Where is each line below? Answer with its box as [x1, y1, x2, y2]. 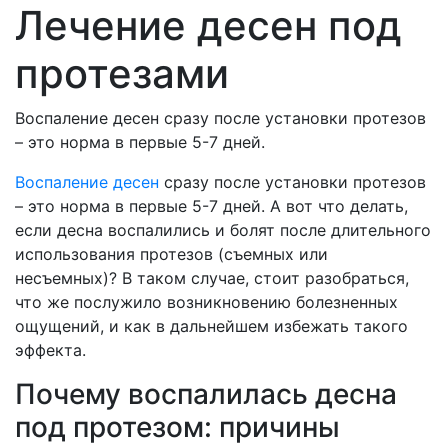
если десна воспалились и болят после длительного [15, 220, 431, 241]
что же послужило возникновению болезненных [15, 292, 398, 313]
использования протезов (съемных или [15, 244, 328, 265]
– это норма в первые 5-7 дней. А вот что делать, [15, 196, 408, 217]
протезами [15, 49, 229, 99]
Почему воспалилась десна [15, 377, 397, 412]
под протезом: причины [15, 410, 340, 445]
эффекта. [15, 340, 86, 361]
